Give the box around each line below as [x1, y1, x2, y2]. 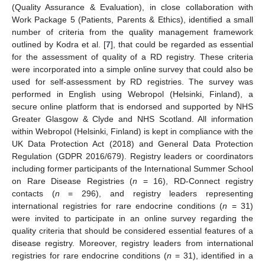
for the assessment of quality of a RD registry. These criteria [12, 52, 253, 62]
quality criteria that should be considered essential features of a [12, 226, 253, 235]
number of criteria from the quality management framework [12, 27, 253, 37]
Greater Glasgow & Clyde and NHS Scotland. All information [12, 114, 253, 124]
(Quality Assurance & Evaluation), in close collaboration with [12, 2, 253, 12]
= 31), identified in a [172, 251, 253, 260]
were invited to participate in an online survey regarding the [12, 214, 253, 223]
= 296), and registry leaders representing [59, 189, 254, 198]
